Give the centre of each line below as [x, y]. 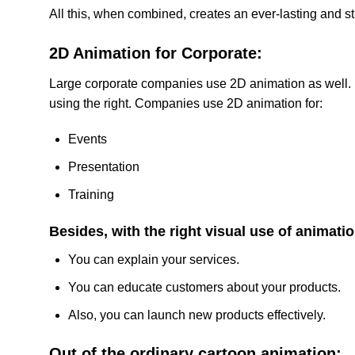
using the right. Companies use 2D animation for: [186, 103]
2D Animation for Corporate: [156, 53]
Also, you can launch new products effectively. [197, 315]
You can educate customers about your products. [204, 288]
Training [91, 194]
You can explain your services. [154, 260]
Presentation [104, 167]
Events [88, 139]
